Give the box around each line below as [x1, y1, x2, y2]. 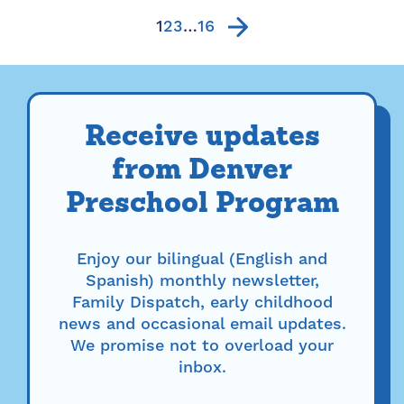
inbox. [178, 357, 226, 378]
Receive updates [84, 124, 320, 152]
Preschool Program [65, 190, 339, 219]
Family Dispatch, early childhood [71, 292, 333, 313]
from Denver [112, 157, 292, 186]
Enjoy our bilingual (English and [77, 249, 327, 270]
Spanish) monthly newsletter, [85, 271, 319, 291]
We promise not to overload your [70, 335, 334, 356]
